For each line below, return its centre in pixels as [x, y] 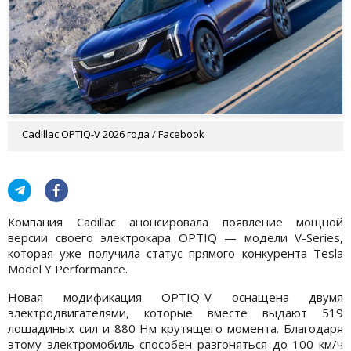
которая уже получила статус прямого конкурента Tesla [175, 253]
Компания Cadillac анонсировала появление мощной [175, 222]
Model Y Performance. [68, 269]
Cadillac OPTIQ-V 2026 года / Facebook [113, 134]
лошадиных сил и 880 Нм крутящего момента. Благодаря [175, 329]
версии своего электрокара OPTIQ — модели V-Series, [175, 238]
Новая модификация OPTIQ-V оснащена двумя [175, 297]
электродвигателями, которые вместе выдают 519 [175, 313]
